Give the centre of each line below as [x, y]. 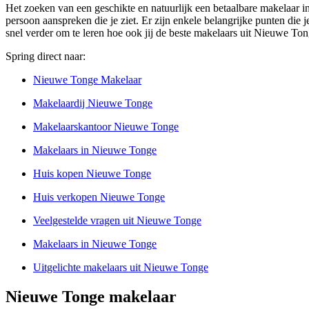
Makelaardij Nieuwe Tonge [93, 103]
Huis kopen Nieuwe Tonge [92, 174]
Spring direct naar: [46, 57]
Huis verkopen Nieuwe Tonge [99, 197]
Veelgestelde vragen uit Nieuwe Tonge [117, 221]
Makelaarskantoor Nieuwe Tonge [106, 127]
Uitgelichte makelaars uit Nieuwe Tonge [121, 268]
